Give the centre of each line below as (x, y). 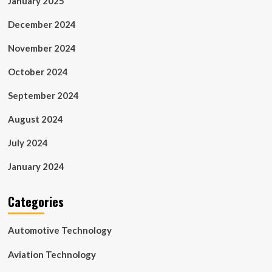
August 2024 (35, 119)
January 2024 (36, 166)
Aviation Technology (52, 254)
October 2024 (38, 72)
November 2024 (42, 48)
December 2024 (42, 24)
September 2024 (43, 95)
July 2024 (28, 143)
